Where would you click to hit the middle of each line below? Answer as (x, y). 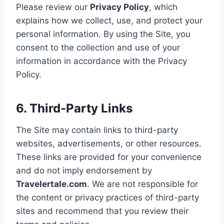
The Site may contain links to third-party (97, 130)
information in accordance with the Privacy (101, 61)
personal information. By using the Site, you (103, 34)
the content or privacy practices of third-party (107, 197)
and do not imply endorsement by (84, 170)
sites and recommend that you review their (102, 211)
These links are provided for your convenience (109, 157)
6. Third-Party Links (74, 108)
